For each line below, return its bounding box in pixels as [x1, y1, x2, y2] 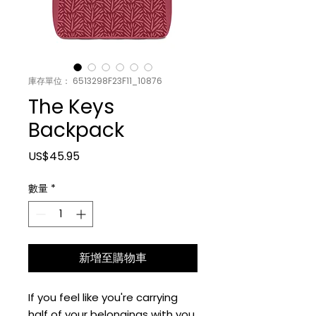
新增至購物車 [79, 249, 147, 266]
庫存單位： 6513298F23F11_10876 [28, 74, 162, 87]
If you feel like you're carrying [28, 289, 178, 305]
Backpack [28, 116, 124, 144]
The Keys [28, 92, 114, 121]
